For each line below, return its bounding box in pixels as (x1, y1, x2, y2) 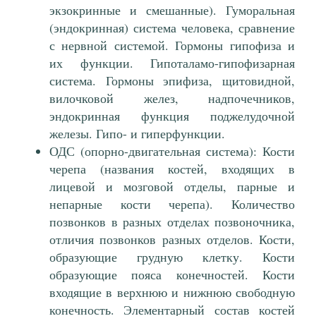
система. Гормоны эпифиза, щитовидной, (49, 72, 295, 90)
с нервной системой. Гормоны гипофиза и (49, 37, 295, 54)
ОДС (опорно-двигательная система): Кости (49, 142, 295, 160)
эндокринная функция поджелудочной (49, 107, 295, 125)
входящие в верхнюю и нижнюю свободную (49, 284, 295, 301)
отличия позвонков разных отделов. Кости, (49, 231, 295, 248)
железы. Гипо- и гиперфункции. (49, 125, 225, 142)
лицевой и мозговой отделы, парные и (49, 178, 295, 195)
